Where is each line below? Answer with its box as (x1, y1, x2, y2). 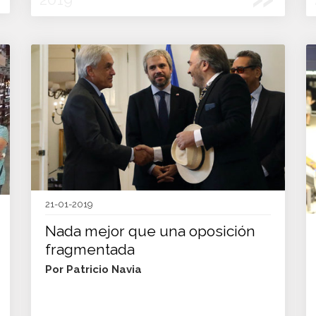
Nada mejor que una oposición (45, 222, 255, 241)
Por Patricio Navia (45, 263, 142, 276)
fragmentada (45, 241, 135, 259)
